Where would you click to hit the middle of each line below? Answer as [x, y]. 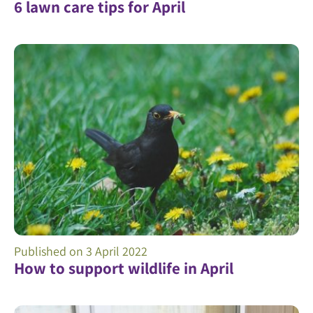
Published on [50, 251]
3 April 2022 [117, 251]
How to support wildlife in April [124, 268]
